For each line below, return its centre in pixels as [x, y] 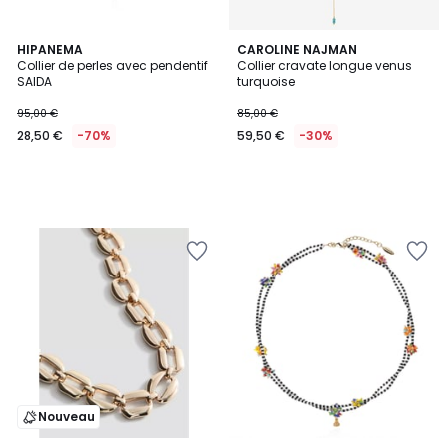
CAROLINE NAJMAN [297, 49]
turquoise [266, 81]
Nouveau [66, 416]
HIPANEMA [50, 49]
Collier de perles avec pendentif [112, 65]
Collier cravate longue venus [324, 65]
